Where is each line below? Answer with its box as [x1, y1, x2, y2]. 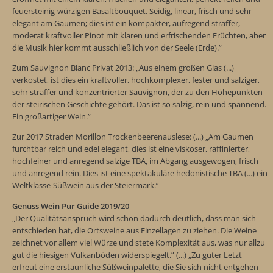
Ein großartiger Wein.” [12, 110, 91, 122]
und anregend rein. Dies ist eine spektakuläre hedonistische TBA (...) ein [12, 168, 268, 179]
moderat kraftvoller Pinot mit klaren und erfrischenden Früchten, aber [12, 29, 266, 41]
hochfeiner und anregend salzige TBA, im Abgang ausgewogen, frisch [12, 155, 258, 167]
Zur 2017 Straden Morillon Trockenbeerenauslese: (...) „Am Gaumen [12, 131, 253, 143]
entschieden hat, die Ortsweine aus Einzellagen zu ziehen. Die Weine [12, 224, 257, 236]
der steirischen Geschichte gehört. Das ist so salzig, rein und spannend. [12, 98, 266, 110]
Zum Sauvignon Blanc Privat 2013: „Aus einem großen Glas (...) [12, 62, 234, 73]
